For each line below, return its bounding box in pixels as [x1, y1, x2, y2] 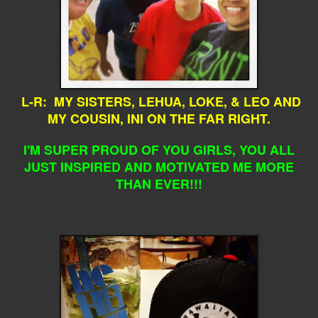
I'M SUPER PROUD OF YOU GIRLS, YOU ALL [23, 140, 295, 159]
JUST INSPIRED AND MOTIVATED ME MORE [24, 157, 294, 176]
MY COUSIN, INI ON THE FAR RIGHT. [48, 109, 270, 128]
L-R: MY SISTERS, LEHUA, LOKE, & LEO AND [17, 92, 301, 111]
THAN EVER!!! [116, 174, 202, 193]
